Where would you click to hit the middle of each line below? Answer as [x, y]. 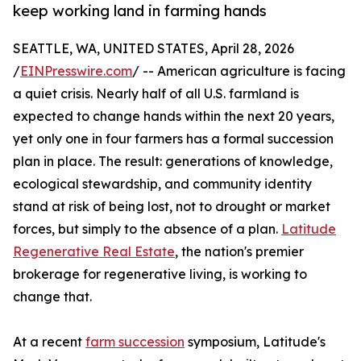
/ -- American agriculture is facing [239, 71]
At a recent [49, 342]
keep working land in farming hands [140, 11]
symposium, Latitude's [255, 342]
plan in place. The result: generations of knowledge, [173, 162]
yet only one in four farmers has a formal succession [173, 139]
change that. [52, 297]
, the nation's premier [239, 252]
